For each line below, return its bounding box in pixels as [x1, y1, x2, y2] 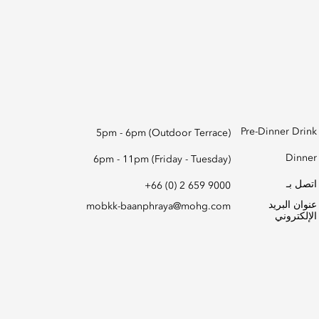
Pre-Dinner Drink [241, 127, 317, 137]
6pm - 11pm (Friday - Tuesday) [93, 155, 231, 164]
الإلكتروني [275, 211, 317, 221]
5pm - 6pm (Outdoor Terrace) [95, 128, 231, 138]
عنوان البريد [268, 200, 317, 210]
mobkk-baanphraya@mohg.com [85, 202, 231, 211]
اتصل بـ [286, 179, 317, 189]
